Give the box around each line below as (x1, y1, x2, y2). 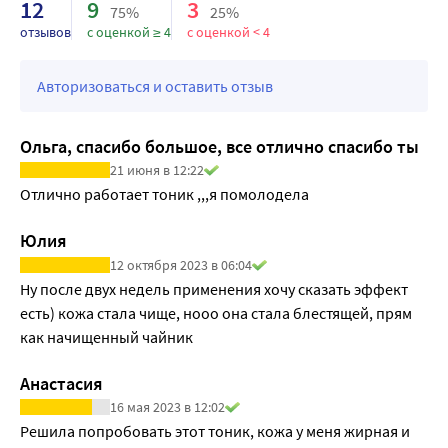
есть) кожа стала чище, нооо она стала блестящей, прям (20, 302, 412, 323)
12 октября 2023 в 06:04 (110, 255, 252, 274)
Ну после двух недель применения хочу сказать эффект (20, 278, 408, 299)
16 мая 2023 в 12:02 (110, 397, 225, 416)
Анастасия (20, 371, 103, 395)
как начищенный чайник (20, 326, 193, 347)
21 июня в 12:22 (110, 161, 204, 180)
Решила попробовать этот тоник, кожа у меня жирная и (20, 420, 410, 441)
